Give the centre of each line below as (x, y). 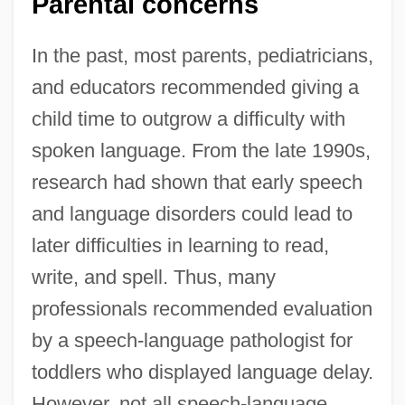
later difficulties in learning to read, (180, 246)
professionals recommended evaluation (202, 309)
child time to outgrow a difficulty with (188, 119)
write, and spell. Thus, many (153, 278)
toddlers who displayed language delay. (202, 372)
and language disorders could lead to (192, 214)
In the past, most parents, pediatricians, (202, 56)
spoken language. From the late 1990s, (201, 151)
